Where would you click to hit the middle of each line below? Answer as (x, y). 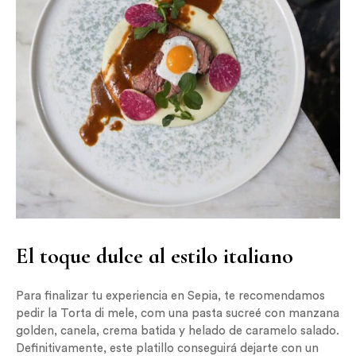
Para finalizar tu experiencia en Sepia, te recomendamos (170, 296)
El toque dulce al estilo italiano (155, 256)
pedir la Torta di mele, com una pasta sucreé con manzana (178, 314)
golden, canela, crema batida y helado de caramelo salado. (178, 331)
